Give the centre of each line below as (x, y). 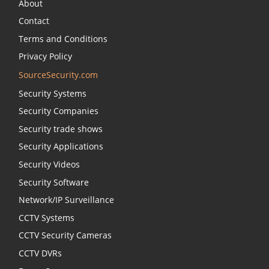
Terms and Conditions (63, 38)
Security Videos (49, 165)
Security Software (54, 182)
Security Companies (59, 111)
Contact (34, 21)
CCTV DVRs (40, 253)
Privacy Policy (45, 56)
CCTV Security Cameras (65, 235)
